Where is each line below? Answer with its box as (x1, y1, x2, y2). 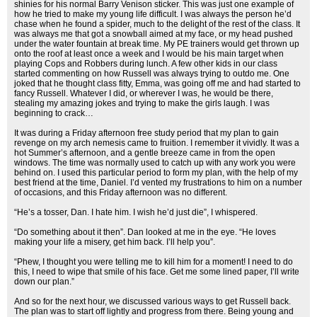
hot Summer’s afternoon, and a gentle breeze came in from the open (14, 148, 275, 158)
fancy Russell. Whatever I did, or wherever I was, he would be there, (14, 88, 273, 98)
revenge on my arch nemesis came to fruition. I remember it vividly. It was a (14, 138, 299, 148)
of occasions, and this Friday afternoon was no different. (14, 188, 227, 197)
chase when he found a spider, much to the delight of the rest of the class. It (14, 19, 300, 29)
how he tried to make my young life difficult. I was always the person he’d (14, 9, 292, 19)
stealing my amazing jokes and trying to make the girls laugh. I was (14, 98, 270, 108)
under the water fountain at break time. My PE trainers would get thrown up (14, 39, 299, 49)
